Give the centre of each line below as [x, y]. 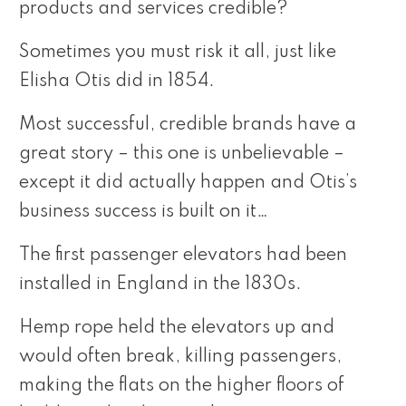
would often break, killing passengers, [180, 357]
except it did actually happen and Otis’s [188, 183]
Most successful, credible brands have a [188, 125]
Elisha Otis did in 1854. [117, 81]
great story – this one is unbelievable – [182, 154]
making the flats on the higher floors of [182, 386]
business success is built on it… [144, 212]
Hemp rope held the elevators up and [177, 328]
